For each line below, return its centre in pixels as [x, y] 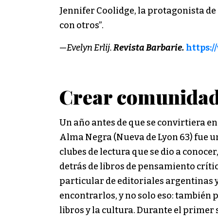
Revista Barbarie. [150, 47]
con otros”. [82, 25]
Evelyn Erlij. [89, 47]
